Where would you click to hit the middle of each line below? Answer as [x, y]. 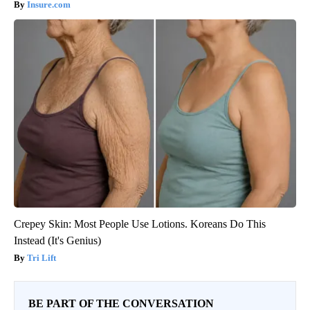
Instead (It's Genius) [57, 241]
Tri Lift [42, 258]
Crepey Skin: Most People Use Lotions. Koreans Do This [140, 224]
